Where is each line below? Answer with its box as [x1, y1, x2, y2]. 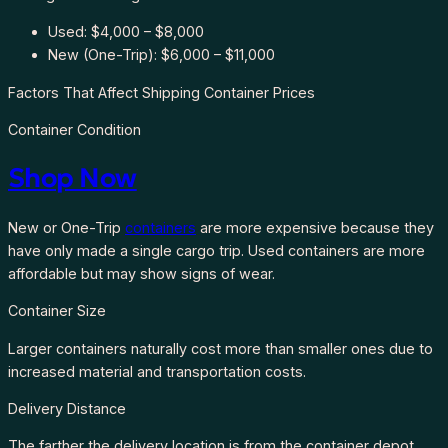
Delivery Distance [8, 400, 126, 418]
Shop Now [8, 161, 137, 195]
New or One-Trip [8, 218, 125, 236]
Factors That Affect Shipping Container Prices [8, 83, 315, 101]
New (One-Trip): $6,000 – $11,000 [48, 46, 275, 64]
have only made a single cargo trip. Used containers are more [8, 241, 425, 259]
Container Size [8, 302, 106, 320]
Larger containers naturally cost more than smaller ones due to [8, 339, 433, 357]
